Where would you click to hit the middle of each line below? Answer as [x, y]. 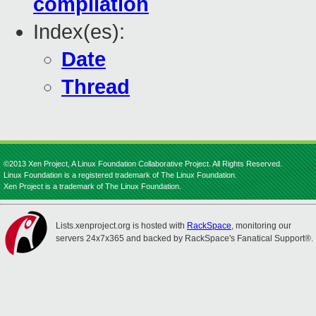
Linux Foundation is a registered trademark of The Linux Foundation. [120, 175]
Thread [96, 87]
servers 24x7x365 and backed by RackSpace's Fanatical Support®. [184, 238]
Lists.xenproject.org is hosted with [121, 226]
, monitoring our [261, 226]
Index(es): [79, 32]
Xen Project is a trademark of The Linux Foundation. [92, 186]
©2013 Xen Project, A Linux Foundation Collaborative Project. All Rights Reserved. [143, 164]
